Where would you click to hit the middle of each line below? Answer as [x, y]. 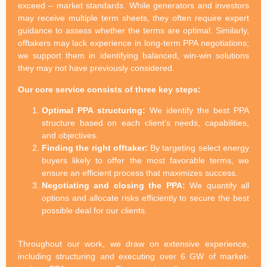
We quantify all [217, 185]
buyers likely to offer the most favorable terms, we [145, 160]
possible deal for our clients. [94, 210]
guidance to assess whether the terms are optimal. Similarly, [133, 31]
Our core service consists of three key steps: [109, 89]
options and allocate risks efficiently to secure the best [145, 198]
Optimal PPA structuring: [94, 110]
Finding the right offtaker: [95, 148]
